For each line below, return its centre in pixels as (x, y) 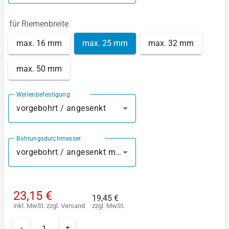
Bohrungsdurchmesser (49, 138)
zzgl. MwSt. (108, 205)
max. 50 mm (39, 69)
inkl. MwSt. (30, 205)
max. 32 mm (171, 43)
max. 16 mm (39, 43)
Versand (73, 205)
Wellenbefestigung (43, 94)
